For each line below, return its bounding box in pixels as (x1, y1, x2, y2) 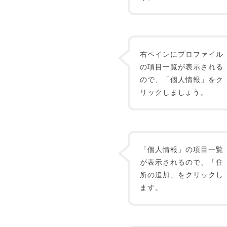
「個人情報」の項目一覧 (140, 144, 223, 154)
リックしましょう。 (140, 87, 208, 97)
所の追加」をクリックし (140, 169, 223, 179)
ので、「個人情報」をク (140, 74, 223, 84)
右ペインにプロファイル (140, 49, 223, 59)
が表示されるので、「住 (140, 157, 223, 167)
